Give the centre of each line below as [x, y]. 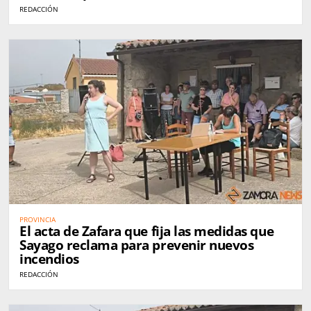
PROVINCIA [37, 220]
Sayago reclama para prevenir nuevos [137, 245]
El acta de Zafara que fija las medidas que [147, 232]
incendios [49, 259]
